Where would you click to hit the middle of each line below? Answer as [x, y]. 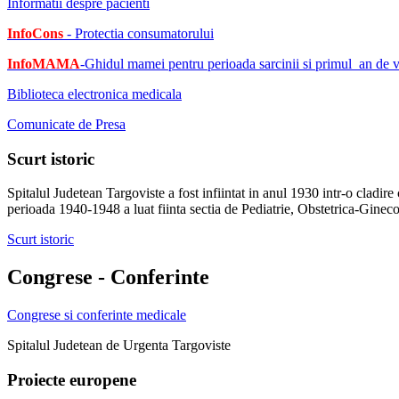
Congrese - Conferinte [108, 277]
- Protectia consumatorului [138, 33]
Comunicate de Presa [66, 124]
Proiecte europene [72, 379]
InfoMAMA [44, 63]
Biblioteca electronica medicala [94, 94]
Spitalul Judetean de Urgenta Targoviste [119, 346]
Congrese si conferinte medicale [97, 315]
